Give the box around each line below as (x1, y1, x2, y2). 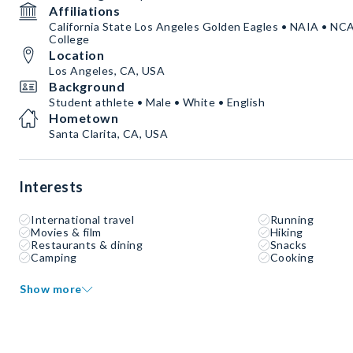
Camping (31, 251, 77, 265)
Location (49, 47, 104, 63)
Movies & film (31, 225, 102, 240)
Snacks (269, 238, 307, 252)
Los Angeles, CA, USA (49, 64, 165, 78)
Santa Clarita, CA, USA (49, 127, 168, 141)
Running (269, 213, 314, 227)
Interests (19, 178, 84, 196)
